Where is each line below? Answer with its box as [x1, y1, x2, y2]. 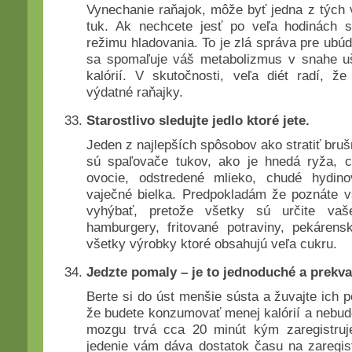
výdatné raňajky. [86, 84, 183, 100]
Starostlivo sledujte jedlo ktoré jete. [86, 112, 310, 128]
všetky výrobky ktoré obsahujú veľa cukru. [86, 236, 337, 251]
